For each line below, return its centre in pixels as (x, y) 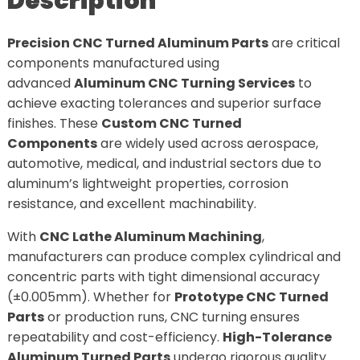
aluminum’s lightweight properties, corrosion (147, 183)
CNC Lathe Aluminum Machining (150, 236)
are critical (304, 43)
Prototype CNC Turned (251, 297)
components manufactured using (113, 63)
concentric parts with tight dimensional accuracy (163, 276)
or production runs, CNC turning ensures (172, 317)
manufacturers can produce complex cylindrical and (174, 256)
